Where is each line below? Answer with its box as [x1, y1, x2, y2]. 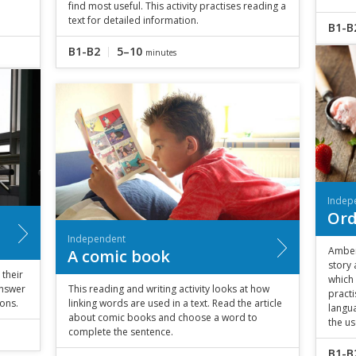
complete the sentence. [68, 324, 173, 339]
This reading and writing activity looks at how [68, 281, 269, 296]
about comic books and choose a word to [68, 310, 257, 324]
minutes [145, 46, 176, 58]
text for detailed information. [68, 13, 199, 27]
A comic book [67, 245, 170, 267]
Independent [67, 231, 126, 246]
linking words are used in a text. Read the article [68, 296, 282, 310]
